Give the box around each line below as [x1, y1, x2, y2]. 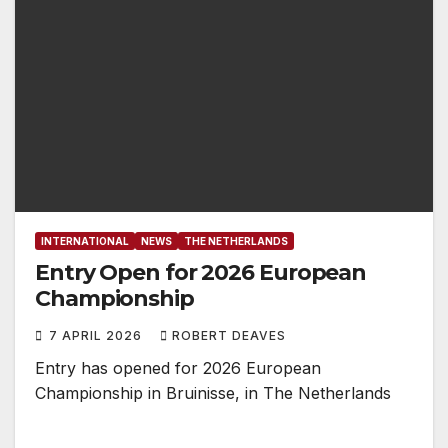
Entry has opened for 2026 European [35, 358, 321, 379]
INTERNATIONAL [41, 235, 129, 248]
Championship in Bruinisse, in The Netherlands [35, 383, 391, 404]
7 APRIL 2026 [49, 328, 146, 344]
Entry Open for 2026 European [35, 259, 367, 287]
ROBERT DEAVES [172, 328, 286, 344]
